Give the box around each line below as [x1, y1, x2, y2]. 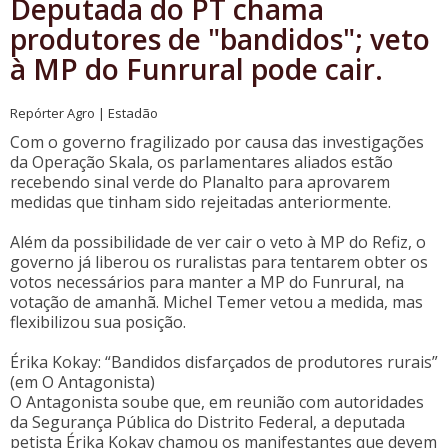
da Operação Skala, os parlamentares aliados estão [10, 151, 393, 173]
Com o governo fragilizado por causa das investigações [10, 131, 424, 153]
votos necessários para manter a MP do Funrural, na [10, 271, 404, 293]
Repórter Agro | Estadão [10, 104, 158, 122]
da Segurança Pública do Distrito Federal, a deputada [10, 411, 405, 433]
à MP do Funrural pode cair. [10, 50, 383, 88]
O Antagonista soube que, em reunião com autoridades [10, 391, 424, 413]
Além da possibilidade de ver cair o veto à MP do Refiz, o [10, 231, 426, 253]
